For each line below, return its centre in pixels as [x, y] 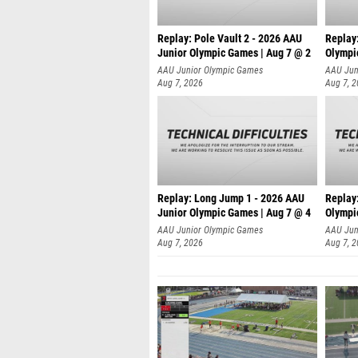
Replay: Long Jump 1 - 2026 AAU [231, 199]
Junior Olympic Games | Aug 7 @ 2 [234, 53]
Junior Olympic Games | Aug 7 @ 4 [234, 213]
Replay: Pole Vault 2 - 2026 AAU [230, 39]
